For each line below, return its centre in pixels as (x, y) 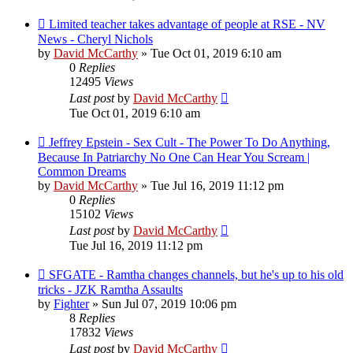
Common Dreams (82, 171)
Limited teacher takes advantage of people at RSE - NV (187, 24)
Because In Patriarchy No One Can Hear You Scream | (174, 157)
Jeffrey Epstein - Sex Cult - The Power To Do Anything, (190, 142)
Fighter (71, 303)
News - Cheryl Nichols (95, 39)
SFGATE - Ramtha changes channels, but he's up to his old (196, 274)
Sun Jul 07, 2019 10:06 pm (169, 303)
